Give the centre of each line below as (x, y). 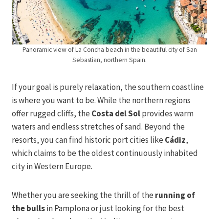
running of (175, 195)
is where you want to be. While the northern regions (101, 100)
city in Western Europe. (52, 166)
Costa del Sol (116, 114)
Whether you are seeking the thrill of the (83, 195)
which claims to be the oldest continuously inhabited (105, 153)
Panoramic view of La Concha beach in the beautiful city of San (109, 50)
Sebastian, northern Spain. (109, 60)
